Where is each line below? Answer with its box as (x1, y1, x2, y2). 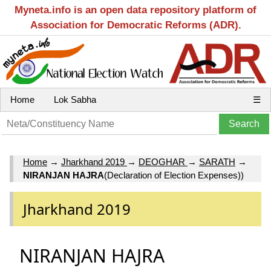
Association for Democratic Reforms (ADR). (30, 19, 241, 31)
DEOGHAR (139, 157, 188, 168)
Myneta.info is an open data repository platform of (15, 4, 256, 16)
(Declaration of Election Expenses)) (104, 170, 244, 181)
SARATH (199, 157, 235, 168)
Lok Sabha (54, 94, 96, 105)
